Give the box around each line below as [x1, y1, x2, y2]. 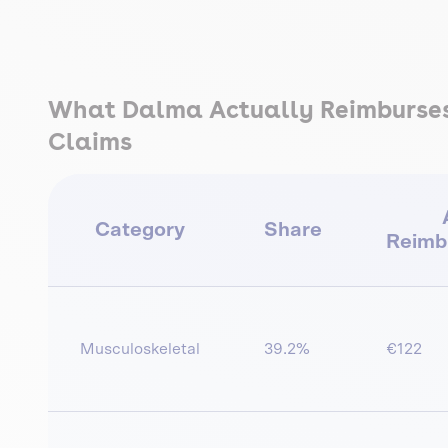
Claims [48, 126, 132, 156]
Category [95, 219, 185, 240]
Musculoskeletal [80, 340, 200, 357]
